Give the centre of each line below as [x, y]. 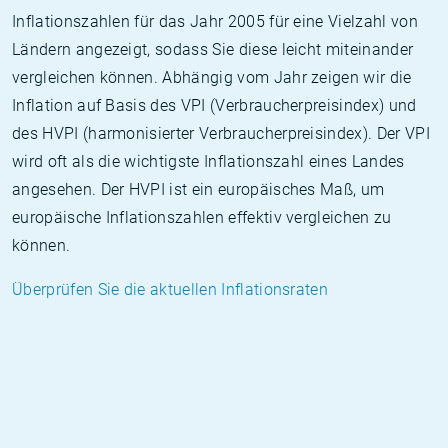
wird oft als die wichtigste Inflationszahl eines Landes [208, 161]
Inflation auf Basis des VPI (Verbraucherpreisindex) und [214, 105]
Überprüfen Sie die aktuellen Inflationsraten [170, 289]
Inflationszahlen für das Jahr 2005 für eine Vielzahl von [215, 21]
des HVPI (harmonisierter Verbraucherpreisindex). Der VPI [221, 133]
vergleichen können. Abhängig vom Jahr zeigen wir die [212, 77]
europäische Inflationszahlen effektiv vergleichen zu [202, 217]
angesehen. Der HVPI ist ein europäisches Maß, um [198, 189]
